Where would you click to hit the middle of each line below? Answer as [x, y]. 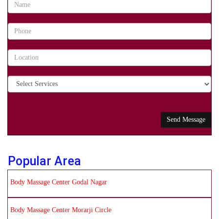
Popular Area [44, 161]
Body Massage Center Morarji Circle [61, 210]
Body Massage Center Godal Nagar [59, 182]
